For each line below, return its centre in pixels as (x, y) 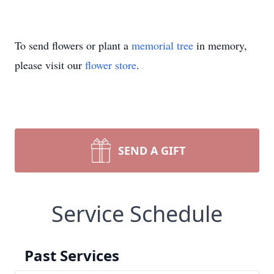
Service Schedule (137, 214)
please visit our (50, 65)
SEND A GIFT (152, 150)
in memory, (220, 45)
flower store (111, 65)
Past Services (72, 255)
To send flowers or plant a (73, 45)
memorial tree (162, 45)
